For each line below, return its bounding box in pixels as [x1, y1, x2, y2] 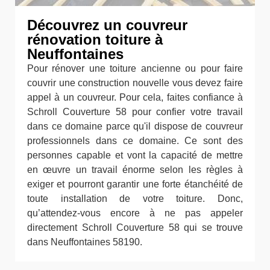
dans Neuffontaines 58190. [27, 236, 142, 247]
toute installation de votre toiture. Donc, [27, 193, 243, 204]
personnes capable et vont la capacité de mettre [27, 149, 243, 160]
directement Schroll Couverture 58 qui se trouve [27, 222, 243, 233]
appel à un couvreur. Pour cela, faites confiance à [27, 92, 243, 102]
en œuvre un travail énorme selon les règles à [27, 164, 243, 175]
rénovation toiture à [27, 31, 163, 48]
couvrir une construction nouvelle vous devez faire [27, 77, 243, 88]
